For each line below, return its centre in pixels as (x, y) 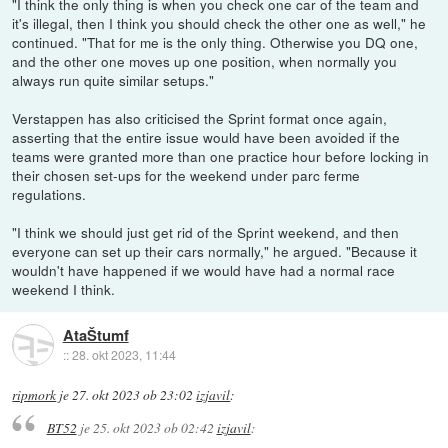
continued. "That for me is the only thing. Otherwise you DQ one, (215, 42)
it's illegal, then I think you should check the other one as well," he (219, 23)
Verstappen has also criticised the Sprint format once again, (200, 118)
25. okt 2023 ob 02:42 (153, 428)
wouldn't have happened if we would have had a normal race (204, 270)
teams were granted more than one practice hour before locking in (221, 156)
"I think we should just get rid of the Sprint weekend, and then (206, 232)
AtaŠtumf (95, 334)
